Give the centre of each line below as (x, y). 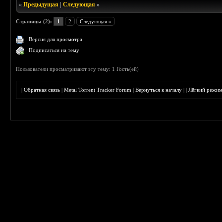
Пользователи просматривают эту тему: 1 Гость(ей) (78, 69)
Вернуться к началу (159, 90)
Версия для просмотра (56, 39)
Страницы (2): (34, 22)
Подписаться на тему (54, 50)
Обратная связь (42, 90)
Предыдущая (41, 5)
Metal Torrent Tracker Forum (98, 90)
